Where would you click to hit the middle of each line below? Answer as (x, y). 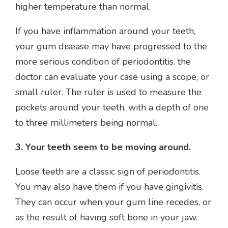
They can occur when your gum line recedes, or (113, 202)
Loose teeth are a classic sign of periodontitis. (108, 172)
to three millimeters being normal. (86, 123)
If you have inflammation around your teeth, (105, 31)
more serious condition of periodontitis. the (103, 62)
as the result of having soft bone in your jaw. (106, 218)
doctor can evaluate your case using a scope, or (112, 77)
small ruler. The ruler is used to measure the (108, 92)
